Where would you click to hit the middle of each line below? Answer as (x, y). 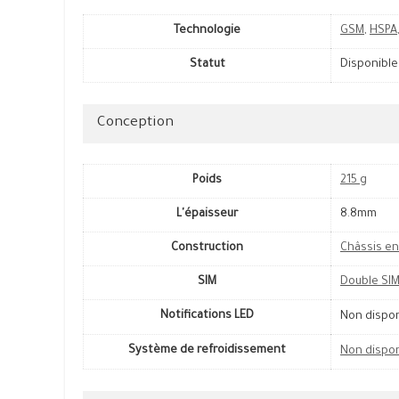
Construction (207, 249)
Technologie (207, 32)
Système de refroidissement (207, 351)
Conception (135, 123)
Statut (207, 65)
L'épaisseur (207, 215)
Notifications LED (207, 317)
